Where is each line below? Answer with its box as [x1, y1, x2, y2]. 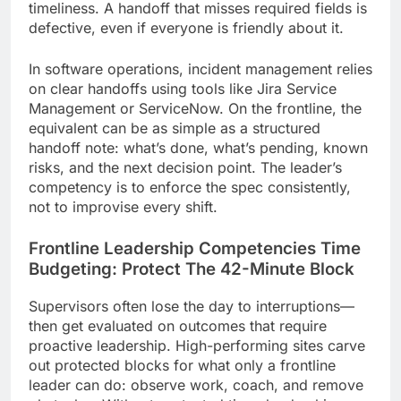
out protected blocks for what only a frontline [29, 355, 336, 374]
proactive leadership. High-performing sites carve [29, 336, 365, 354]
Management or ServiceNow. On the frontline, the [29, 99, 362, 118]
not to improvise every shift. [29, 198, 218, 217]
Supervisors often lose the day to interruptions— [29, 296, 354, 315]
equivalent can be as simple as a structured [29, 119, 320, 138]
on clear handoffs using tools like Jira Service [29, 80, 337, 98]
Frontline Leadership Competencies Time [29, 238, 361, 260]
